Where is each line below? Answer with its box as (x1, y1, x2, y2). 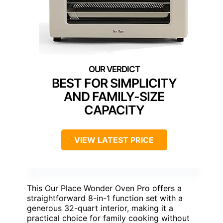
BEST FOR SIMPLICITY (51, 76, 177, 91)
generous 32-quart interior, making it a (27, 203, 173, 214)
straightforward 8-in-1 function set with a (27, 193, 183, 204)
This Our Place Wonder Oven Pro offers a (27, 183, 182, 194)
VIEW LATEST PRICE (74, 135, 154, 145)
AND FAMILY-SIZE (64, 89, 164, 105)
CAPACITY (84, 103, 144, 118)
